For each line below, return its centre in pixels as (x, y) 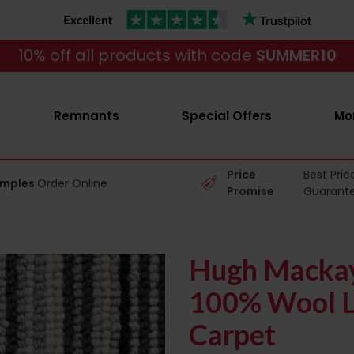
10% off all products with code (137, 55)
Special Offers (226, 116)
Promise (251, 191)
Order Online (73, 183)
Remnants (86, 116)
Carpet (232, 334)
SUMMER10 (296, 55)
